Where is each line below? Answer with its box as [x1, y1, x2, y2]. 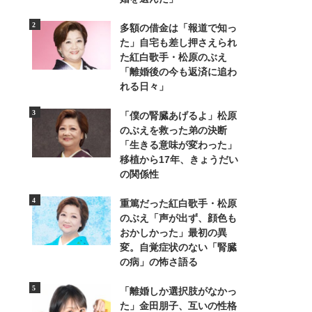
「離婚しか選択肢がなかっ [119, 286, 237, 297]
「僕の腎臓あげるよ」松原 [119, 110, 237, 121]
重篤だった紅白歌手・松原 [119, 198, 237, 209]
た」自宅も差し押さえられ [119, 37, 237, 48]
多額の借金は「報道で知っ [119, 22, 237, 33]
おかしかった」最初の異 [119, 227, 227, 238]
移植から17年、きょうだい [119, 154, 238, 165]
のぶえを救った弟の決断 [119, 125, 227, 136]
